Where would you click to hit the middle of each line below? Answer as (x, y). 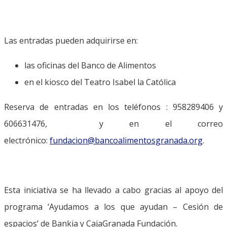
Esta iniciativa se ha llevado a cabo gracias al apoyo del (113, 190)
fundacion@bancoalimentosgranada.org (126, 140)
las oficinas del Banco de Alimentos (90, 65)
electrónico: (27, 140)
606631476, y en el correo (113, 123)
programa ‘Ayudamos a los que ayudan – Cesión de (113, 206)
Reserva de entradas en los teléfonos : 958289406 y (113, 107)
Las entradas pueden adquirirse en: (71, 40)
